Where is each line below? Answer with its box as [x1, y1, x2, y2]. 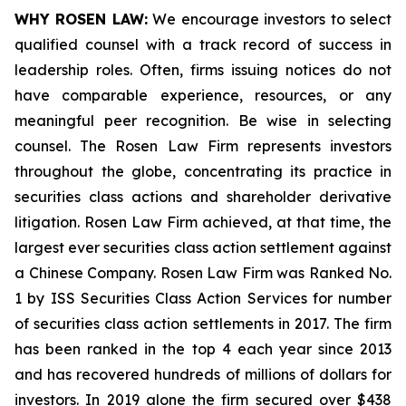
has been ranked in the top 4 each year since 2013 [14, 340, 391, 358]
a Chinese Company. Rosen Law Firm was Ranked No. [14, 264, 391, 282]
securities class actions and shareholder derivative [14, 188, 391, 206]
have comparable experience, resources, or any [14, 86, 391, 104]
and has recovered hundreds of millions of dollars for [14, 365, 391, 383]
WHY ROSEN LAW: [14, 10, 148, 28]
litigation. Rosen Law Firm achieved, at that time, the [14, 213, 391, 231]
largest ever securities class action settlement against [14, 238, 391, 256]
